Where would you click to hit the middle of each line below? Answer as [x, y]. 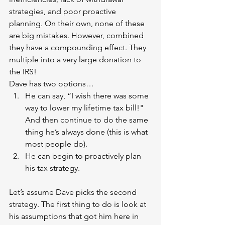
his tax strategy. [52, 168]
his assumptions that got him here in [75, 216]
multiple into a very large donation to [76, 60]
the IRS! [23, 72]
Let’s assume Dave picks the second [74, 192]
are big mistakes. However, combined [77, 36]
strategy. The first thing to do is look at [79, 204]
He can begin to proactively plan [84, 156]
